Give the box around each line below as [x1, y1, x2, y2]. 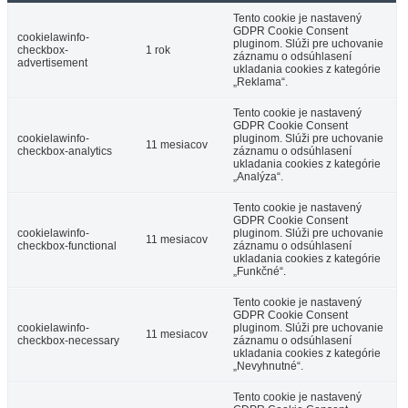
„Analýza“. [233, 169, 283, 183]
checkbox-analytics [17, 144, 112, 158]
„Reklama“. [233, 75, 288, 88]
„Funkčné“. [233, 264, 286, 278]
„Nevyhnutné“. [233, 359, 303, 372]
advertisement [17, 56, 87, 69]
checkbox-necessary [17, 333, 119, 347]
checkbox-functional [17, 239, 117, 252]
